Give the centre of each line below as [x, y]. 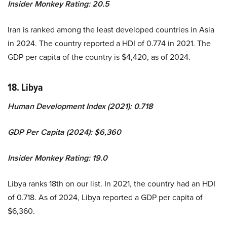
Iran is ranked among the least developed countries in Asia [111, 29]
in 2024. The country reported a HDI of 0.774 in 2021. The [109, 43]
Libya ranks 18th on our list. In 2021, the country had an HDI [111, 183]
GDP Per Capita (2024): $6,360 [64, 132]
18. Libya [25, 87]
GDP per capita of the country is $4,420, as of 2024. [99, 56]
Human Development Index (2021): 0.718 [80, 106]
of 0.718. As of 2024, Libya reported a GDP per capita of [105, 197]
